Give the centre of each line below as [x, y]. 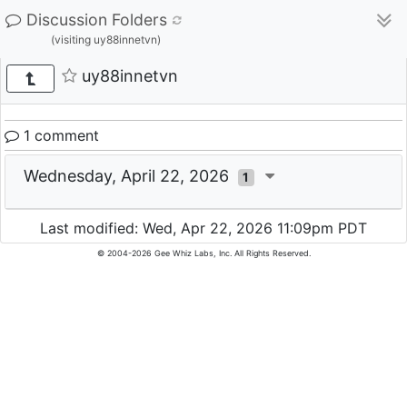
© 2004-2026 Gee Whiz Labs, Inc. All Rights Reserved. [203, 253]
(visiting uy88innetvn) [106, 40]
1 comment [59, 135]
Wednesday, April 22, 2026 [131, 176]
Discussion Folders [97, 20]
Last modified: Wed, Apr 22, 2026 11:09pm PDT [203, 228]
